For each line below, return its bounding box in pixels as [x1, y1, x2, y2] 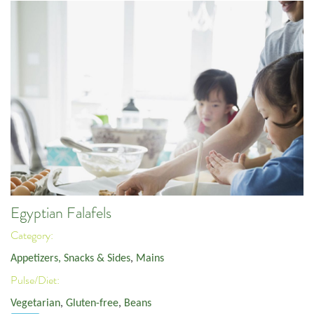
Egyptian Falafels [11, 203, 111, 223]
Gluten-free [66, 297, 118, 309]
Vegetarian [11, 297, 60, 309]
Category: [11, 228, 55, 243]
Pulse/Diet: [11, 273, 62, 288]
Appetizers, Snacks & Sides [11, 252, 130, 264]
